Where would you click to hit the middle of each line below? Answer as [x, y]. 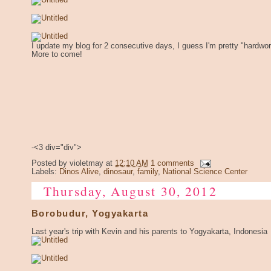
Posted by [51, 164]
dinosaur [118, 172]
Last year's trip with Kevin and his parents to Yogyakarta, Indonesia [149, 231]
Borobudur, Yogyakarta [90, 214]
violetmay [87, 164]
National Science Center [205, 172]
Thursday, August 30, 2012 [130, 191]
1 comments [172, 164]
